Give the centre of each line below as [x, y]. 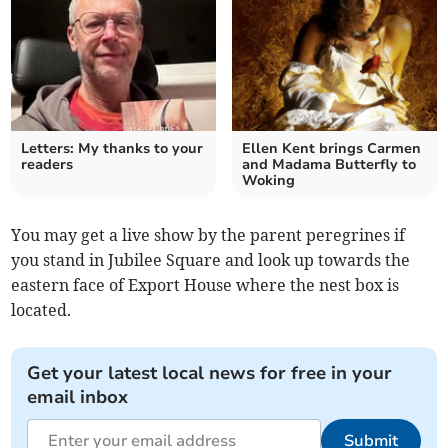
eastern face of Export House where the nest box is [205, 285]
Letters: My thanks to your [112, 149]
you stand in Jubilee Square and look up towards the [211, 260]
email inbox [78, 397]
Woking [268, 181]
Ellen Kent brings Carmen [331, 149]
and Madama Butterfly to [329, 165]
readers [47, 165]
